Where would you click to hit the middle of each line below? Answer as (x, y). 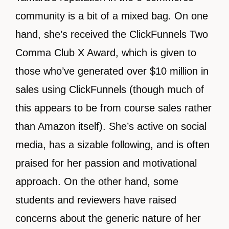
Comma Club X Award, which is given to (106, 53)
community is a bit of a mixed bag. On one (112, 16)
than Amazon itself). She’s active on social (111, 127)
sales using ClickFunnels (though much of (110, 90)
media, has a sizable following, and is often (112, 145)
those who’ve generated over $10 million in (112, 71)
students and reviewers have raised (96, 200)
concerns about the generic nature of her (108, 219)
